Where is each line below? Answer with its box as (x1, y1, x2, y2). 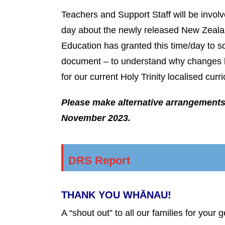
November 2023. (61, 113, 131, 123)
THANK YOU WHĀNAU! (61, 189, 171, 200)
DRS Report (68, 154, 130, 167)
